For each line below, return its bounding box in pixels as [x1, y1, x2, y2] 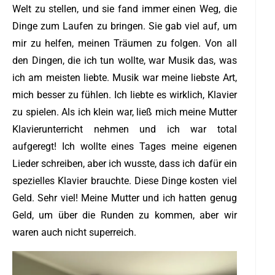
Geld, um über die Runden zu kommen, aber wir [12, 209, 237, 221]
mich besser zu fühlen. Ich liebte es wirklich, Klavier [12, 88, 237, 101]
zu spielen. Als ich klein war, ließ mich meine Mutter [12, 106, 237, 118]
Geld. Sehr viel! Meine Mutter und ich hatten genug [12, 192, 237, 204]
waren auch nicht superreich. [12, 226, 136, 238]
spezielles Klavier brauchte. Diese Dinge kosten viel [12, 174, 237, 187]
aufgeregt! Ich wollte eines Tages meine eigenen [12, 140, 237, 152]
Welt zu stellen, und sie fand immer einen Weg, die [12, 2, 237, 15]
